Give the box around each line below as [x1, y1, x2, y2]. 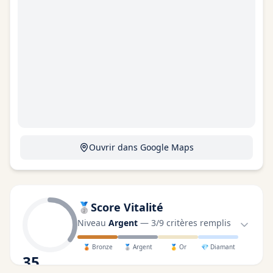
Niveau [77, 216, 108, 229]
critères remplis [164, 216, 231, 229]
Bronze [91, 242, 113, 251]
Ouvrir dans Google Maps [89, 141, 194, 153]
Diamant [210, 242, 235, 251]
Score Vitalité [91, 199, 163, 214]
